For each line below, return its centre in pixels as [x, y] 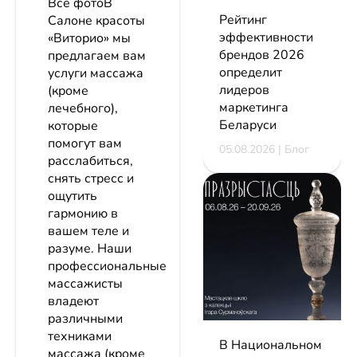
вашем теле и [88, 231]
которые [73, 126]
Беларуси [248, 125]
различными [85, 319]
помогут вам [85, 144]
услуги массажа [96, 74]
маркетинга [254, 107]
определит [251, 72]
